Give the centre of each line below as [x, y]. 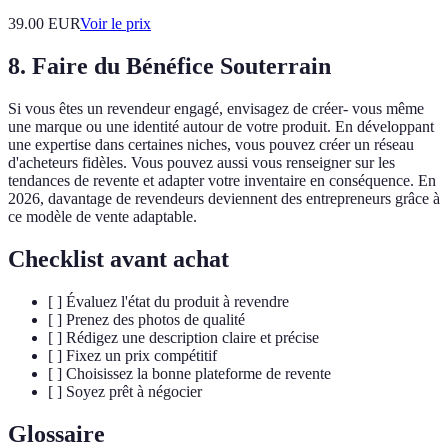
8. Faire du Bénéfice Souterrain [169, 66]
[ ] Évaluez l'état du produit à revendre [168, 302]
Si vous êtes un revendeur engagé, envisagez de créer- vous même [216, 109]
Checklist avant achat [118, 259]
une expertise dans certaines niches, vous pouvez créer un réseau [211, 145]
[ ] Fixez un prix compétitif [132, 356]
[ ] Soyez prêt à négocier [125, 392]
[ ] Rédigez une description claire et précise [183, 338]
